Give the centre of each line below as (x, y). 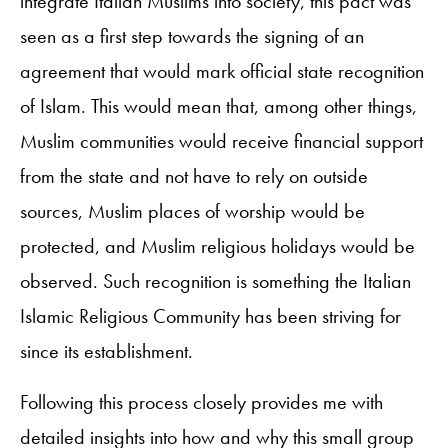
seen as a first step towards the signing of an (192, 35)
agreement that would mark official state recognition (222, 70)
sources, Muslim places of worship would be (192, 210)
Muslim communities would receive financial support (221, 140)
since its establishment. (106, 350)
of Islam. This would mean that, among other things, (218, 105)
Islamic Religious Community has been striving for (210, 315)
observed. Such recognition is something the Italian (215, 280)
